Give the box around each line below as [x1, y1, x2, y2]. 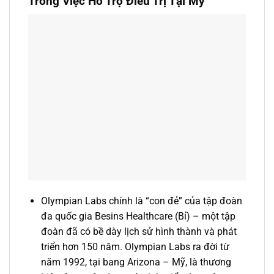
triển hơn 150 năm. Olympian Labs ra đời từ [40, 241, 229, 253]
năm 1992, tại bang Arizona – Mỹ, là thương [40, 256, 231, 268]
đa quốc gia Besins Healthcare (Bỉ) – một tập [40, 210, 235, 223]
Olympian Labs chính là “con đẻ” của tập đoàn [40, 195, 242, 207]
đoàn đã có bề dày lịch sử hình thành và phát [40, 226, 237, 238]
